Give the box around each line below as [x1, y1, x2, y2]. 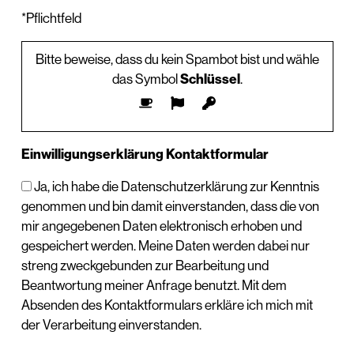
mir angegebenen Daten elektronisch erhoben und [21, 217, 302, 234]
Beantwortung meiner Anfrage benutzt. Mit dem [21, 277, 287, 293]
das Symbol [112, 70, 178, 87]
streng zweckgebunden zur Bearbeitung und [21, 257, 269, 273]
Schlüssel [178, 70, 240, 87]
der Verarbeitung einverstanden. [21, 316, 201, 333]
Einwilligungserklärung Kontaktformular [21, 145, 269, 162]
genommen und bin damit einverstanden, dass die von [21, 198, 319, 214]
